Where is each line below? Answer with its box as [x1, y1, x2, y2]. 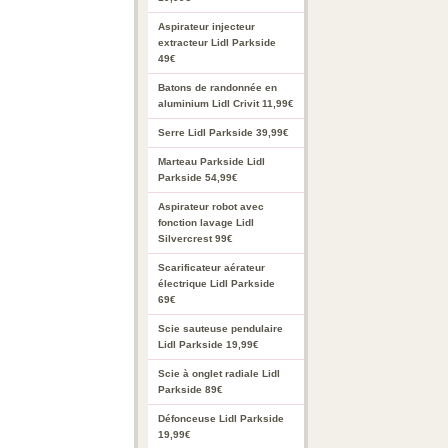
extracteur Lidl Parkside [158, 37, 276, 48]
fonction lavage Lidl [158, 217, 254, 228]
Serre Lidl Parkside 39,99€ [158, 127, 289, 138]
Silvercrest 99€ [158, 233, 233, 244]
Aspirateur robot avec [158, 201, 264, 212]
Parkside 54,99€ [158, 172, 238, 183]
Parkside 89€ [158, 384, 223, 395]
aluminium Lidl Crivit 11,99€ [158, 98, 294, 109]
